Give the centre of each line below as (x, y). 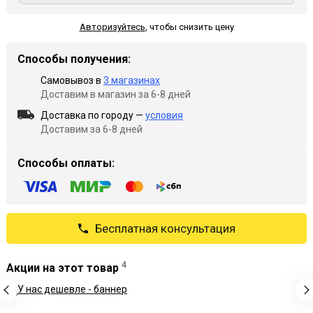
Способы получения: (74, 59)
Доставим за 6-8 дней (92, 129)
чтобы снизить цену (190, 27)
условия (164, 115)
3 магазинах (132, 80)
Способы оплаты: (66, 163)
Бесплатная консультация (165, 228)
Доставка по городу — (93, 115)
